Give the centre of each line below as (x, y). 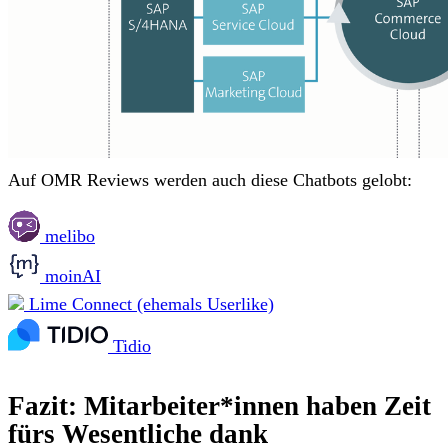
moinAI (70, 275)
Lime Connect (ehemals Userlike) (149, 303)
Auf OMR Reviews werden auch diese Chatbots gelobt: (210, 179)
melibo (67, 235)
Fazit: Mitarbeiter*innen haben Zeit (219, 405)
